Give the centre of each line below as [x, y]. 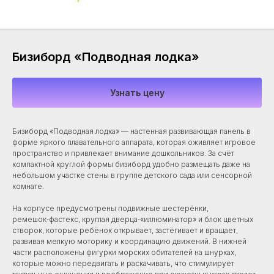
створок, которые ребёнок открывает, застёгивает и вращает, [125, 231]
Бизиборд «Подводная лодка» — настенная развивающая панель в [131, 131]
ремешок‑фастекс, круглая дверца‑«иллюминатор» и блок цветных [133, 220]
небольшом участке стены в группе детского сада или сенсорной [132, 176]
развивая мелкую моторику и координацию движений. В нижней [129, 242]
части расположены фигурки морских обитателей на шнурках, [124, 253]
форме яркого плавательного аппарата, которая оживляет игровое [134, 143]
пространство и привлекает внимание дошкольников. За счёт [123, 154]
